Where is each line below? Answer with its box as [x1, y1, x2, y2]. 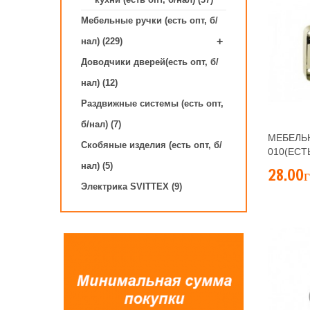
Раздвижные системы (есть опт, [81, 98, 224, 109]
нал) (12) [81, 77, 118, 88]
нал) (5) [81, 161, 113, 171]
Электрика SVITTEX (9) [81, 181, 182, 192]
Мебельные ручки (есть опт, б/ [81, 15, 218, 26]
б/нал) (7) [81, 119, 121, 129]
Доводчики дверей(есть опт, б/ [81, 57, 219, 67]
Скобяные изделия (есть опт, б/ [81, 140, 222, 150]
